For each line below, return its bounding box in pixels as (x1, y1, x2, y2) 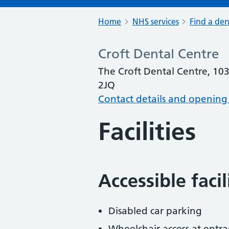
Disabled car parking (108, 205, 202, 217)
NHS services (132, 16, 179, 27)
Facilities (98, 117, 196, 146)
